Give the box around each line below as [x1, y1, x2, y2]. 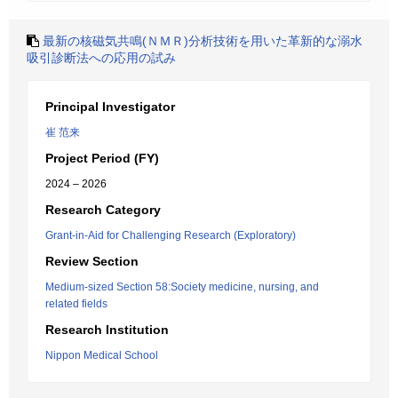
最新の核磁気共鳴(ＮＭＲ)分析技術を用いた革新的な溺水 [43, 34, 362, 48]
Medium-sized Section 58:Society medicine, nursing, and [45, 281, 319, 293]
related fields [45, 298, 107, 310]
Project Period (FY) [45, 151, 159, 165]
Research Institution [45, 322, 169, 337]
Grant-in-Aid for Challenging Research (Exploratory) [45, 229, 296, 242]
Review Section [45, 254, 139, 268]
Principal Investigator [45, 99, 175, 114]
